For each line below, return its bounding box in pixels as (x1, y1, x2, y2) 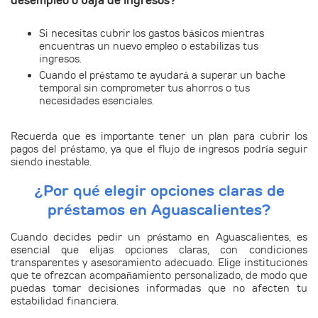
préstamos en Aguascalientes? (48, 199, 270, 221)
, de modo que (240, 269, 308, 283)
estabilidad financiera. (11, 295, 121, 308)
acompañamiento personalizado (89, 269, 241, 283)
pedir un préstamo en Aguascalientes (97, 231, 289, 244)
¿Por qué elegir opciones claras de (33, 180, 285, 202)
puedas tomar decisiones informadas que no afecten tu (11, 282, 307, 295)
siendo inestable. (11, 155, 92, 168)
